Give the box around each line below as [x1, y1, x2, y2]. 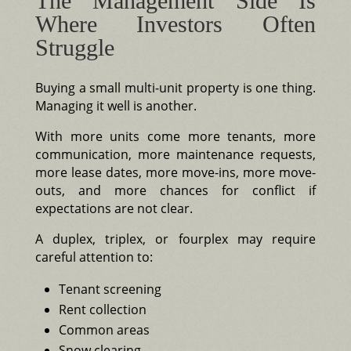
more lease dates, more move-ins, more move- [34, 163, 317, 181]
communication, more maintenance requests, [34, 145, 317, 163]
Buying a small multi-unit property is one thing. [34, 78, 317, 96]
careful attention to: [34, 248, 153, 266]
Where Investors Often [34, 10, 317, 37]
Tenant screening [58, 280, 161, 298]
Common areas [58, 320, 150, 338]
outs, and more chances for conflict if [34, 181, 317, 199]
